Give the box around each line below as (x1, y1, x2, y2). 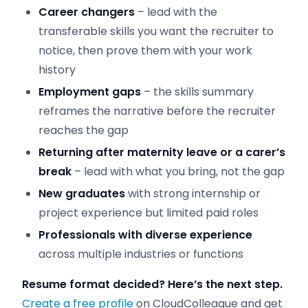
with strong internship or (125, 186, 261, 201)
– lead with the (135, 4, 217, 20)
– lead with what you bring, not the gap (71, 164, 285, 179)
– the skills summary (141, 84, 254, 100)
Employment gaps (38, 84, 141, 100)
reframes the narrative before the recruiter (38, 103, 276, 119)
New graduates (38, 186, 125, 201)
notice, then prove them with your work (38, 43, 252, 58)
